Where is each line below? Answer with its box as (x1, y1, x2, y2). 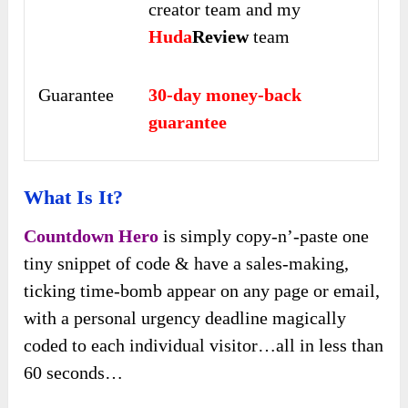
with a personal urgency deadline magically (24, 308, 347, 329)
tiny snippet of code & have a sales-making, (24, 253, 350, 274)
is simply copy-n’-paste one (158, 226, 370, 247)
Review (192, 26, 250, 47)
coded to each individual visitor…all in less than (24, 335, 384, 356)
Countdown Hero (24, 226, 159, 247)
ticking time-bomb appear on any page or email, (24, 280, 381, 301)
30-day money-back (148, 85, 302, 106)
